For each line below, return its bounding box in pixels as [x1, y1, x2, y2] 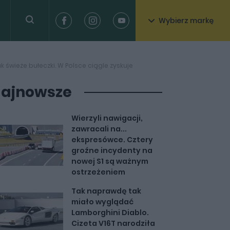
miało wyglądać [71, 197, 133, 207]
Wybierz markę [159, 15, 214, 26]
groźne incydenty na [71, 145, 152, 156]
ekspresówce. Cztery [71, 135, 153, 145]
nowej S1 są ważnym [71, 156, 148, 166]
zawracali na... [71, 124, 127, 134]
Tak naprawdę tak [71, 186, 141, 196]
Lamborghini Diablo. [71, 207, 149, 218]
